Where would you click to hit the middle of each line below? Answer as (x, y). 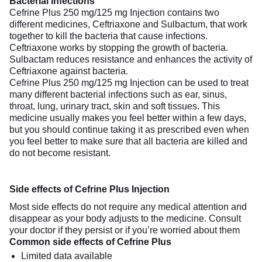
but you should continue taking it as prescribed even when (129, 129)
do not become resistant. (60, 153)
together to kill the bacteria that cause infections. (108, 36)
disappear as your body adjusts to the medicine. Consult (125, 218)
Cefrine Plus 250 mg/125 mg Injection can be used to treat (129, 82)
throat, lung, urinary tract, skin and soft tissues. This (115, 106)
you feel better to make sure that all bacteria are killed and (128, 141)
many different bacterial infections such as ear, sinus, (118, 94)
